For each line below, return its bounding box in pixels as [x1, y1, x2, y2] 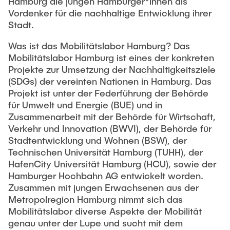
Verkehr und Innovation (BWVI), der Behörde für [8, 123, 212, 134]
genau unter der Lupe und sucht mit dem [8, 217, 183, 228]
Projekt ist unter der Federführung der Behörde [8, 87, 208, 99]
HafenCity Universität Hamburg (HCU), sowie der [8, 158, 216, 169]
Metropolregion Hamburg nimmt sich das [8, 194, 183, 205]
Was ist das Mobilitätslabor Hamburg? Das [8, 40, 190, 51]
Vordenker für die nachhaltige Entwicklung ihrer [8, 7, 212, 18]
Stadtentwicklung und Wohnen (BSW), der [8, 135, 187, 146]
